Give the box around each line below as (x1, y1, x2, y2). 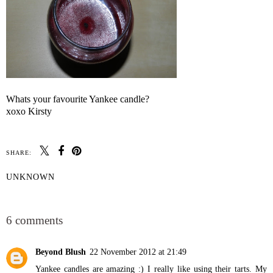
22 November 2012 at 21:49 (90, 247, 186, 257)
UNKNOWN (6, 172, 55, 182)
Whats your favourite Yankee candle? (6, 94, 149, 105)
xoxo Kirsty (6, 106, 52, 117)
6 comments (6, 214, 63, 227)
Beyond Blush (35, 247, 86, 257)
